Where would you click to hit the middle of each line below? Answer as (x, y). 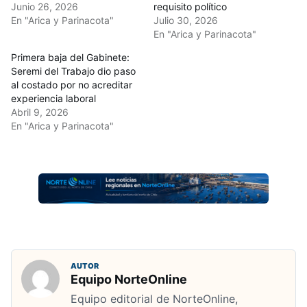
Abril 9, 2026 (40, 112)
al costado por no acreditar (72, 85)
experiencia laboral (53, 99)
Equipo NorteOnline (129, 280)
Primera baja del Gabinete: (70, 58)
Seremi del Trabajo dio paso (73, 71)
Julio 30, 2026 (186, 21)
